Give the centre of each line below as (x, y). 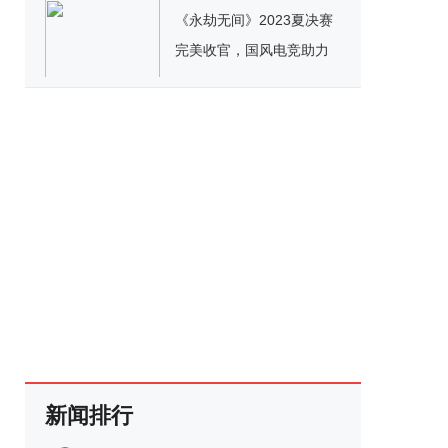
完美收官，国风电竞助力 (252, 50)
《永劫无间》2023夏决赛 (254, 20)
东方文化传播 (217, 80)
